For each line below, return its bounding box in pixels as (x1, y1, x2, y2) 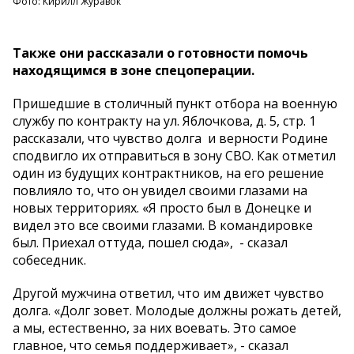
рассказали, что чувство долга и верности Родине (13, 130, 328, 148)
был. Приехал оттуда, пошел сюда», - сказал (13, 234, 288, 252)
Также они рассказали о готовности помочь (13, 44, 308, 62)
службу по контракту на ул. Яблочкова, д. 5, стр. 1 (13, 112, 316, 130)
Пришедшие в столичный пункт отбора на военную (13, 95, 337, 113)
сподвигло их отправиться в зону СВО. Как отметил (13, 147, 336, 165)
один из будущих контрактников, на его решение (13, 164, 324, 183)
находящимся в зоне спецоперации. (13, 62, 254, 80)
